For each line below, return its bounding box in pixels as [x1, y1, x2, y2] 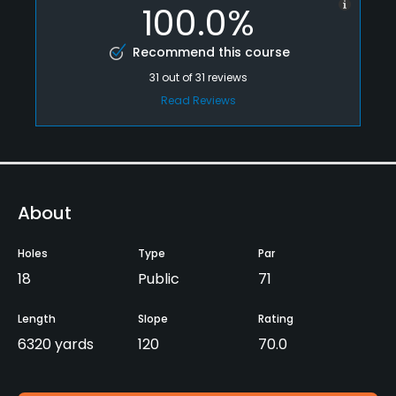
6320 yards [18, 333, 94, 354]
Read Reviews [160, 92, 236, 108]
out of [161, 69, 195, 85]
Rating [258, 310, 293, 326]
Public [138, 268, 179, 289]
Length [18, 310, 56, 326]
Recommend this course [132, 42, 290, 61]
